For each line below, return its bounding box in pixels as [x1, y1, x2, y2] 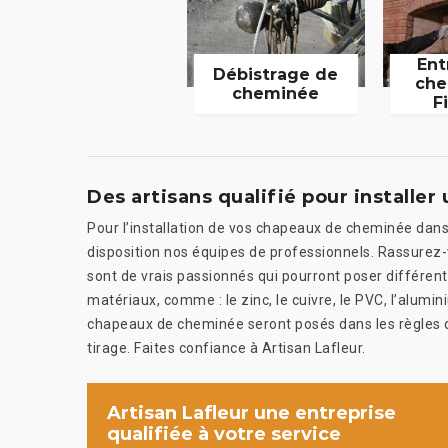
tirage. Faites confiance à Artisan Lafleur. [87, 339, 366, 356]
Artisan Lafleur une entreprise [107, 401, 396, 424]
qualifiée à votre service [107, 422, 341, 445]
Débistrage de [213, 64, 339, 84]
